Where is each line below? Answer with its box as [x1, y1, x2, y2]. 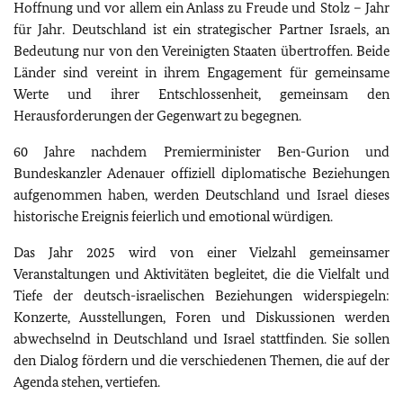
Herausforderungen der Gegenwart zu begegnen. [13, 107, 301, 125]
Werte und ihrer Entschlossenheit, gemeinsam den [13, 85, 390, 103]
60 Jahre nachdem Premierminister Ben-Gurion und [13, 143, 390, 161]
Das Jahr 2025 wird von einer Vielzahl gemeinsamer [13, 244, 390, 262]
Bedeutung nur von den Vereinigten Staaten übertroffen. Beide [13, 42, 390, 60]
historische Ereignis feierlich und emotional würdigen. [13, 208, 333, 226]
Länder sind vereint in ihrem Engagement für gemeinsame [13, 64, 390, 82]
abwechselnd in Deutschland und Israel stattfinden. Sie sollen [13, 330, 390, 348]
